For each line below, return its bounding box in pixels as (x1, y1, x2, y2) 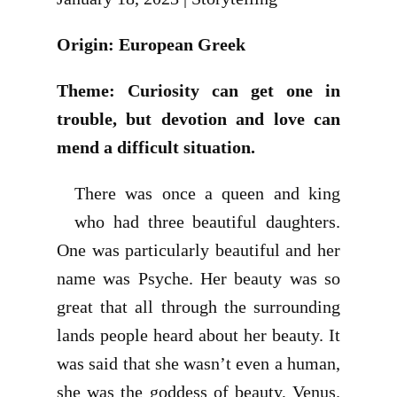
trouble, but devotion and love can (57, 109, 340, 128)
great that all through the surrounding (57, 297, 340, 316)
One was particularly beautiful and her (57, 240, 340, 260)
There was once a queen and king (74, 183, 340, 203)
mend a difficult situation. (57, 137, 255, 157)
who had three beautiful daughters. (74, 212, 340, 231)
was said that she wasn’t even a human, (57, 354, 340, 373)
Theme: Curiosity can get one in (57, 81, 340, 100)
